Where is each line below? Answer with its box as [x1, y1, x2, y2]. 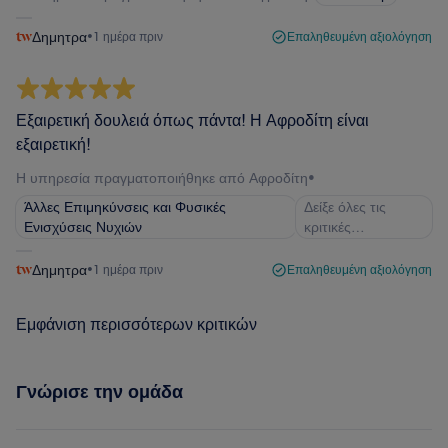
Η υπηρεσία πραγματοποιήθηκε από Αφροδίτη [16, 169, 308, 187]
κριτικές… [304, 218, 366, 236]
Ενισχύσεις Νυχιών [24, 218, 142, 236]
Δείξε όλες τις [304, 198, 387, 216]
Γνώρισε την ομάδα [16, 380, 183, 403]
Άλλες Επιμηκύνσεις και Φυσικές [24, 198, 226, 216]
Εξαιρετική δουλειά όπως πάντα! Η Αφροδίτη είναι [16, 110, 369, 130]
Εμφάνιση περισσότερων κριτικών [16, 314, 257, 334]
